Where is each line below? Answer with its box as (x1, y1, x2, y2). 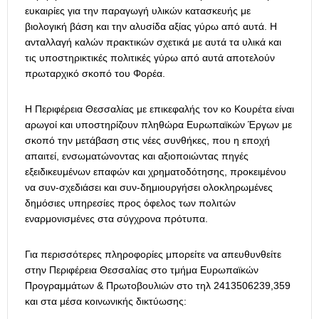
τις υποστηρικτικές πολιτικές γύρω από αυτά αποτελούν (25, 52, 275, 64)
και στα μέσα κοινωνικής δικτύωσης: (25, 296, 187, 308)
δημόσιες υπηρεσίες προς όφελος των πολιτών (25, 197, 236, 209)
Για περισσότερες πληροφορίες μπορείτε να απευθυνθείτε (25, 249, 281, 261)
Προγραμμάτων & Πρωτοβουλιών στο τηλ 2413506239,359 (25, 280, 291, 292)
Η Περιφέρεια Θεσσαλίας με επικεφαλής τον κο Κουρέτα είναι (25, 103, 294, 115)
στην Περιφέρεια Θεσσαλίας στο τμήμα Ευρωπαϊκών (25, 264, 258, 276)
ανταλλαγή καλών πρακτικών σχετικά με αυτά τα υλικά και (25, 36, 281, 48)
